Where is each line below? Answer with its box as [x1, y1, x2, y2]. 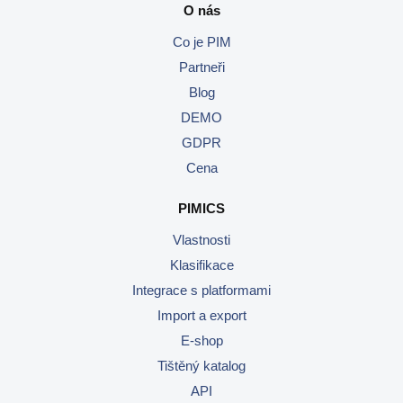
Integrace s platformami [132, 282, 271, 298]
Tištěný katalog [157, 357, 246, 373]
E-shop [180, 332, 223, 348]
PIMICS [178, 200, 225, 216]
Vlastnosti [173, 231, 230, 247]
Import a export [157, 307, 246, 323]
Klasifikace [169, 256, 234, 273]
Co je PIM [172, 33, 231, 49]
